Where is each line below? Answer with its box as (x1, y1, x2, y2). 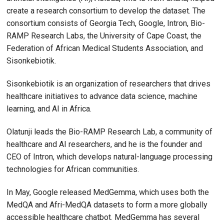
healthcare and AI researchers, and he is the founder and (6, 139, 202, 149)
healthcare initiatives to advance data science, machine (6, 91, 197, 101)
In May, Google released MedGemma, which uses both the (6, 187, 209, 197)
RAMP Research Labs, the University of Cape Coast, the (6, 31, 201, 41)
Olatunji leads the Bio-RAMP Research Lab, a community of (6, 126, 212, 136)
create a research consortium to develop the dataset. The (6, 6, 205, 16)
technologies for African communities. (6, 164, 139, 174)
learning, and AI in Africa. (6, 104, 91, 114)
